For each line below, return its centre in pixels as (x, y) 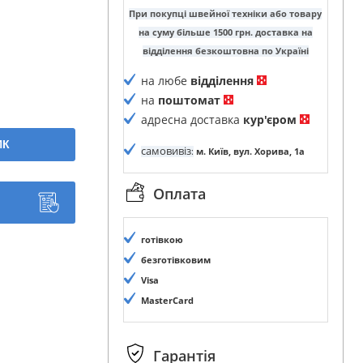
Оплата (179, 194)
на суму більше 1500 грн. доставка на (225, 33)
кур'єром (269, 120)
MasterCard (167, 300)
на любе (165, 81)
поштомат (189, 100)
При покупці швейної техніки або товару (225, 14)
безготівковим (175, 260)
